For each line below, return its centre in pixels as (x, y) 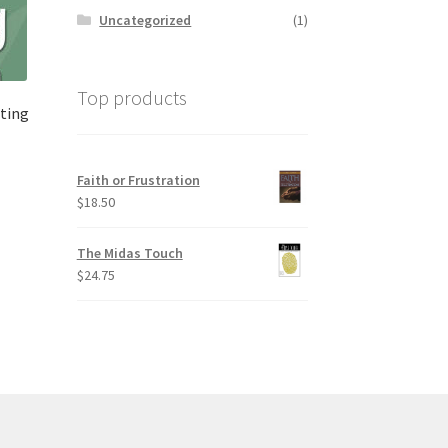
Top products (131, 97)
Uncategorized (145, 20)
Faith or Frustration (138, 179)
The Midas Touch (129, 252)
